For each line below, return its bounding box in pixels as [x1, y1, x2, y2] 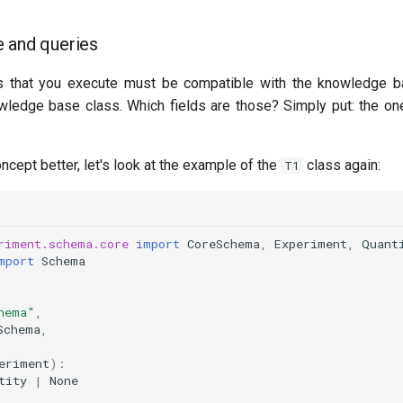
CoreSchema [186, 236, 260, 253]
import [135, 236, 180, 253]
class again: [302, 156, 381, 174]
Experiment [273, 236, 347, 253]
